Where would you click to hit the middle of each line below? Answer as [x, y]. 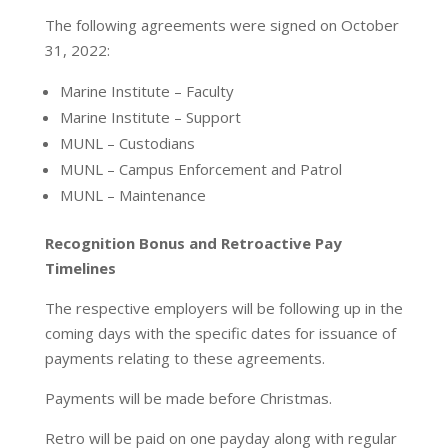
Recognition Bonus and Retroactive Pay [193, 243]
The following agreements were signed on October [221, 25]
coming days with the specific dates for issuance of [220, 333]
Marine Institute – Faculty [146, 91]
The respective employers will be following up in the [223, 308]
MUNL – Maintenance [132, 195]
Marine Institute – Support [150, 117]
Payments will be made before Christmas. [188, 398]
